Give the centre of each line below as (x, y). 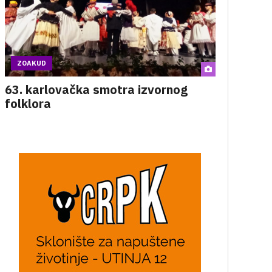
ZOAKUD (31, 63)
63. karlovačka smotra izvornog (96, 90)
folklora (28, 104)
